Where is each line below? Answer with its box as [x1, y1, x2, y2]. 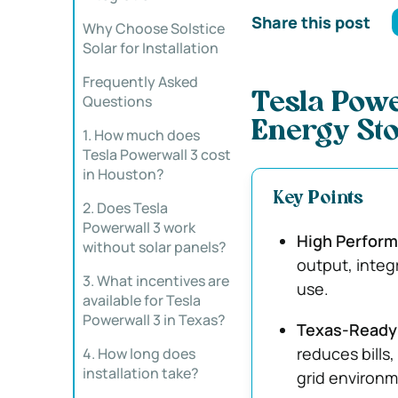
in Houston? [83, 164, 164, 184]
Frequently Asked [83, 72, 198, 92]
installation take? [83, 363, 199, 383]
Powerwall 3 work [83, 218, 195, 237]
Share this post [251, 11, 370, 33]
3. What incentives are [83, 271, 229, 291]
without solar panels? [83, 237, 227, 257]
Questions [83, 92, 152, 111]
